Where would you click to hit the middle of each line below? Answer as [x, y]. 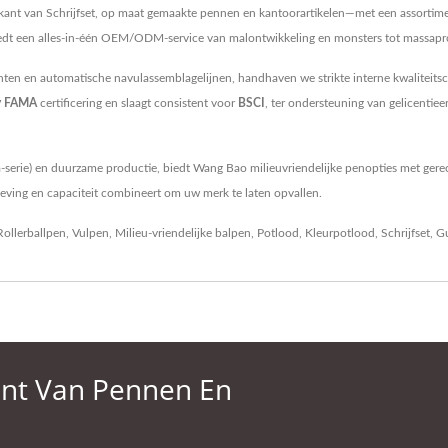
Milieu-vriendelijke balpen [183, 232]
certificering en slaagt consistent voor [137, 102]
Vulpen [90, 232]
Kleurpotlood [340, 232]
